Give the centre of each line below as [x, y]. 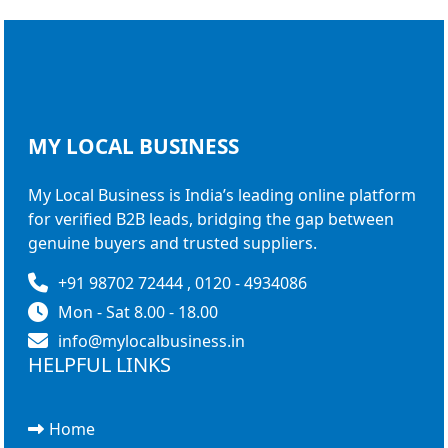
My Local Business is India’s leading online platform [222, 194]
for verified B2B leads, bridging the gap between [211, 218]
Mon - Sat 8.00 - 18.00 [138, 311]
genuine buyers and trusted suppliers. [172, 242]
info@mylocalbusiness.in [151, 340]
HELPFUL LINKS [99, 364]
